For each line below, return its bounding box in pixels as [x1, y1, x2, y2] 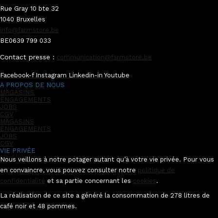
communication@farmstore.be [56, 54, 152, 61]
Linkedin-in [69, 72, 103, 79]
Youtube [104, 72, 129, 79]
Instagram [36, 72, 67, 79]
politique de [138, 166, 175, 174]
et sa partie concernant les [45, 177, 133, 184]
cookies [133, 177, 156, 184]
